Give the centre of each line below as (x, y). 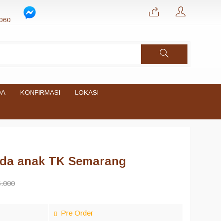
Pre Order (76, 213)
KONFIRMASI (40, 92)
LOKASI (87, 92)
